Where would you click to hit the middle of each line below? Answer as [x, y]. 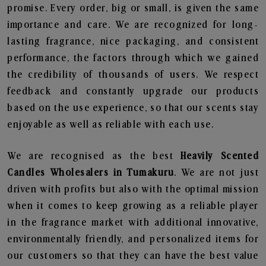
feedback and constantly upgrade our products [133, 91]
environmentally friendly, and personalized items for [133, 239]
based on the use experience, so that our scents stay [133, 108]
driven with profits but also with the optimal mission [133, 189]
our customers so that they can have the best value [133, 256]
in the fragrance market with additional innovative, [133, 223]
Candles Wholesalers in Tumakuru [91, 173]
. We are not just [217, 173]
